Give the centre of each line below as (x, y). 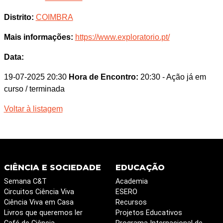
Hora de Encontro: (103, 77)
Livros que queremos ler (43, 213)
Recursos (131, 202)
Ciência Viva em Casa (39, 202)
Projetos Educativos (149, 213)
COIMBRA (54, 17)
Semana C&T (25, 181)
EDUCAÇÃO (140, 167)
